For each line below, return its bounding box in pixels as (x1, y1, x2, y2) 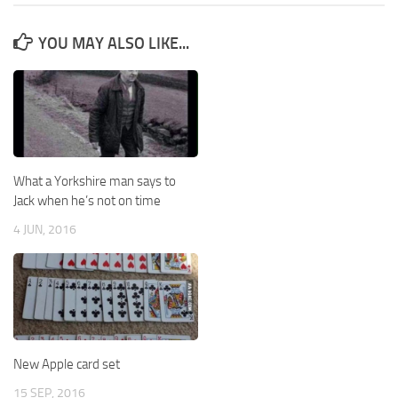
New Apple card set (13, 356, 120, 373)
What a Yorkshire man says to (13, 172, 176, 189)
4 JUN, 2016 (13, 221, 76, 237)
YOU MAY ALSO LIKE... (38, 33, 189, 53)
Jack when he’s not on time (13, 192, 161, 209)
